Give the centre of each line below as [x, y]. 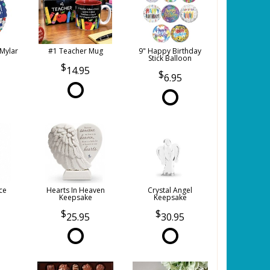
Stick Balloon [170, 58]
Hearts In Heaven [75, 190]
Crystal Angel [170, 190]
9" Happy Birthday [170, 51]
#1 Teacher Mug [75, 51]
